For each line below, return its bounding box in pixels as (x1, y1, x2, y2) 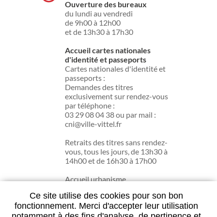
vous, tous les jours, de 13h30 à (65, 147, 168, 156)
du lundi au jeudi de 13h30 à (65, 184, 158, 193)
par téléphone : (65, 101, 115, 110)
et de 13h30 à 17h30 (65, 27, 133, 36)
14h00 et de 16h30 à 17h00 (65, 156, 156, 165)
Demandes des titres (65, 82, 133, 92)
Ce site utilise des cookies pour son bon (29, 191, 183, 201)
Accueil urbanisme (65, 174, 126, 184)
